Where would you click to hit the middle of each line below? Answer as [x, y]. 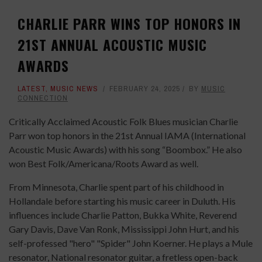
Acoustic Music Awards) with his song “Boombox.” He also [125, 150]
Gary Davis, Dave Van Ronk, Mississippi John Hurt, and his [124, 229]
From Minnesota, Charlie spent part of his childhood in [116, 187]
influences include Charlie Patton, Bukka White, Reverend [123, 215]
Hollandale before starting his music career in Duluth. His [122, 201]
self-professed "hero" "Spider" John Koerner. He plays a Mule [131, 243]
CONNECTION [43, 98]
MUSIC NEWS [74, 89]
